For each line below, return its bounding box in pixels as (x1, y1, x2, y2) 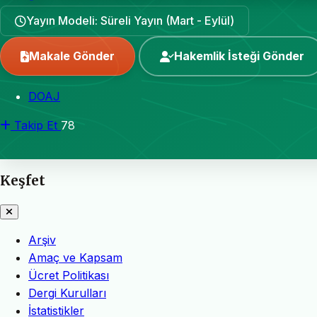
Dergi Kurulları (28, 286, 106, 301)
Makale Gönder (29, 49, 115, 63)
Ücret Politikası (28, 268, 109, 283)
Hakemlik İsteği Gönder (174, 49, 304, 63)
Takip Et (14, 118, 57, 132)
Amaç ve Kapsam (28, 250, 122, 265)
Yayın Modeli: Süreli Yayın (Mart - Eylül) (26, 13, 234, 28)
